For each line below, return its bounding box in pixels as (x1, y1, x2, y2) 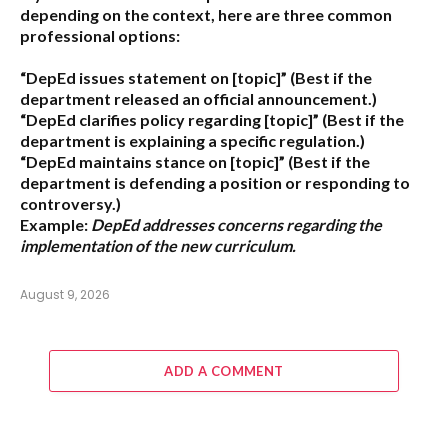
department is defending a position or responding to (20, 172, 410, 192)
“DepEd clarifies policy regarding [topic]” (20, 109, 319, 129)
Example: (20, 214, 88, 234)
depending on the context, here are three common (20, 4, 392, 24)
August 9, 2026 (20, 285, 110, 303)
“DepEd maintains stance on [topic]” (20, 151, 285, 171)
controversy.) (20, 193, 121, 213)
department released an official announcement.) (20, 88, 377, 108)
